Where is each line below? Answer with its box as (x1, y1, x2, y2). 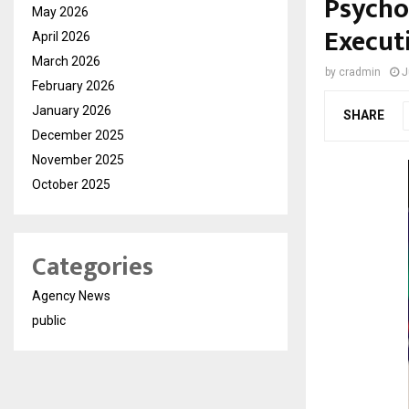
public (32, 313, 66, 328)
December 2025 (32, 128, 124, 142)
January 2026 (32, 103, 111, 118)
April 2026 (32, 29, 90, 44)
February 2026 (32, 79, 115, 93)
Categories (32, 246, 153, 288)
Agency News (32, 288, 110, 303)
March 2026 (32, 54, 100, 68)
